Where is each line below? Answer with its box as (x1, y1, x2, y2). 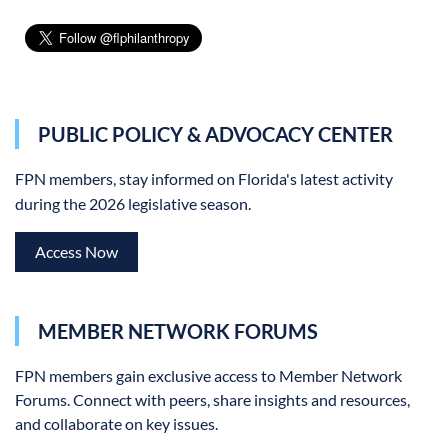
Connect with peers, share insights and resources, (73, 389, 410, 409)
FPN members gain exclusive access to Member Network (15, 365, 402, 385)
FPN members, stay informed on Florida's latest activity (15, 169, 393, 189)
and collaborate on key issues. (15, 413, 218, 433)
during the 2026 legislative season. (15, 194, 251, 214)
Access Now (35, 242, 118, 262)
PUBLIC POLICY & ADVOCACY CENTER (38, 122, 393, 147)
